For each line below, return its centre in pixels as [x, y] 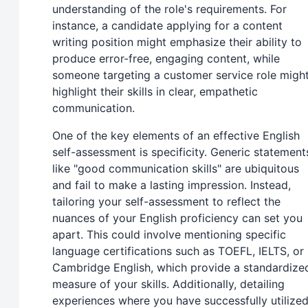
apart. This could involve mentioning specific [169, 235]
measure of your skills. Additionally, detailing [168, 284]
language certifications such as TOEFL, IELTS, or [178, 251]
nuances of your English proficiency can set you [177, 218]
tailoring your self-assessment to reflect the [166, 202]
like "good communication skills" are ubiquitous [176, 169]
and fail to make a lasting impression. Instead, [172, 185]
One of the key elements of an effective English [176, 136]
